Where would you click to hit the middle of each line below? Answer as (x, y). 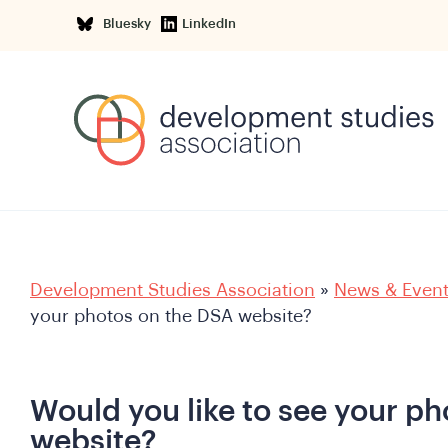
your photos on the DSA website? (171, 316)
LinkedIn (209, 24)
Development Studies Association (172, 290)
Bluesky (130, 24)
